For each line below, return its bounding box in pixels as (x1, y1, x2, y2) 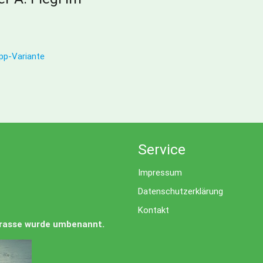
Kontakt (138, 204, 170, 215)
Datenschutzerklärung (138, 185, 224, 197)
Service (138, 140, 186, 159)
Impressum (138, 166, 183, 178)
